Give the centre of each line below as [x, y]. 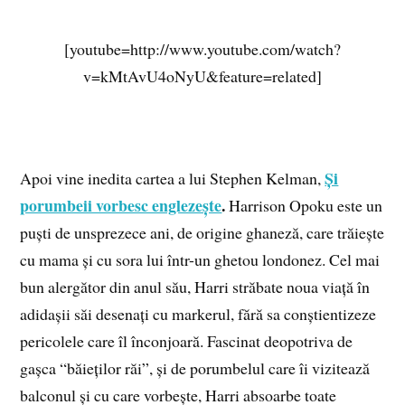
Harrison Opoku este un [304, 206]
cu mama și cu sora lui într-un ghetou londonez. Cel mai [200, 260]
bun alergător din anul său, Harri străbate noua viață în [195, 287]
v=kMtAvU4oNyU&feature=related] [202, 75]
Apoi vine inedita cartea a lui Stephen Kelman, [173, 179]
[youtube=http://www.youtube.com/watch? [202, 48]
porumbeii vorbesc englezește [121, 206]
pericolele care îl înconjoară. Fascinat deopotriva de [187, 341]
